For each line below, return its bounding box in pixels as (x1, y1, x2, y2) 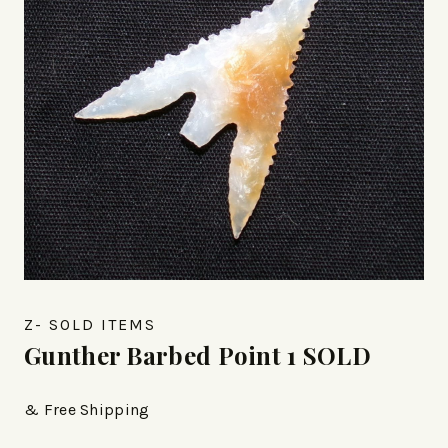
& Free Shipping (24, 400, 150, 420)
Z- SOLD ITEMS (24, 315, 156, 335)
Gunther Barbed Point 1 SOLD (24, 339, 372, 372)
